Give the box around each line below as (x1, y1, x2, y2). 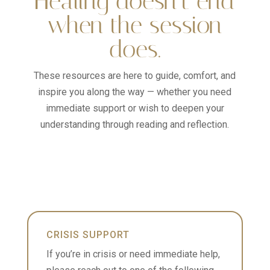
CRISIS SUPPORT (46, 229, 130, 240)
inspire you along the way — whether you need (38, 86, 232, 98)
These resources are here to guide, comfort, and (34, 70, 236, 81)
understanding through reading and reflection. (40, 119, 230, 130)
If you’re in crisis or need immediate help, (46, 248, 220, 260)
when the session (48, 11, 222, 39)
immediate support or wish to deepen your (45, 102, 224, 114)
